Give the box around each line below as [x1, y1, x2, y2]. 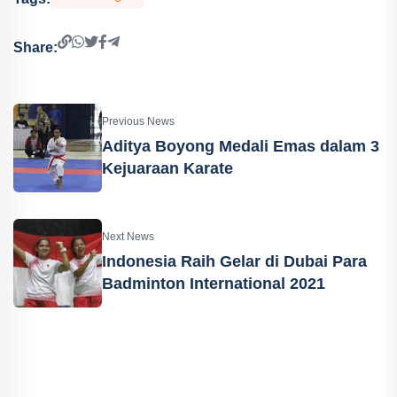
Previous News [102, 115, 175, 128]
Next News [102, 230, 154, 243]
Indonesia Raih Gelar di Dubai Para [102, 253, 367, 270]
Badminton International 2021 [102, 275, 325, 292]
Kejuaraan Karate [102, 160, 233, 177]
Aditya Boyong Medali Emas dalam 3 [102, 137, 379, 155]
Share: [13, 39, 58, 55]
